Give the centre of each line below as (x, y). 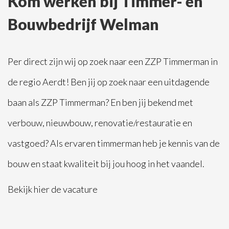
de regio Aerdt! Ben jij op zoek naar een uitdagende (109, 82)
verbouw (25, 123)
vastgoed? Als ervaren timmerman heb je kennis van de (114, 143)
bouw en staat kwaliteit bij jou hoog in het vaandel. (106, 164)
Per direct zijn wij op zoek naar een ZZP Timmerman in (113, 62)
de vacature (74, 189)
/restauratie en (163, 123)
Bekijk (21, 189)
